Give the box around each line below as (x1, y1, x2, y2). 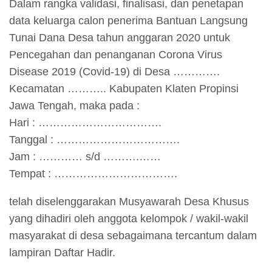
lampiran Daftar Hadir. (9, 246, 115, 259)
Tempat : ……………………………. (9, 168, 177, 180)
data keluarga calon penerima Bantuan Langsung (9, 15, 248, 27)
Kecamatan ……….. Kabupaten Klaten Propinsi (9, 83, 239, 95)
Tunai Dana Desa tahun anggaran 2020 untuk (9, 32, 230, 44)
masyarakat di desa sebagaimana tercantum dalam (9, 229, 257, 242)
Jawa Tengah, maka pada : (9, 100, 140, 112)
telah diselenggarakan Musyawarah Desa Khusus (9, 195, 249, 208)
